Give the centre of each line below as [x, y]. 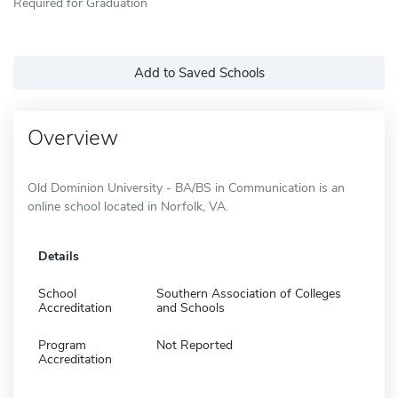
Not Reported [195, 345]
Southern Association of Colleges [249, 293]
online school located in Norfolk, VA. [128, 206]
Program [62, 345]
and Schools [191, 307]
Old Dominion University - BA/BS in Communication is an [186, 187]
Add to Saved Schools [199, 72]
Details [59, 256]
